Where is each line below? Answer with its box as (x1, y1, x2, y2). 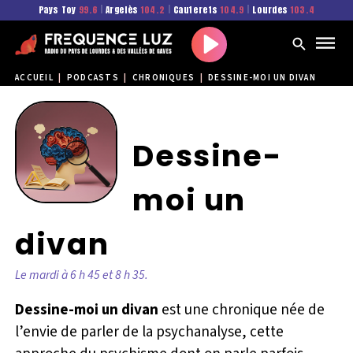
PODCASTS (66, 72, 119, 84)
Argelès (102, 2, 141, 17)
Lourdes (249, 2, 291, 17)
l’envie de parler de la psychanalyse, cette (15, 321, 284, 343)
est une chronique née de (158, 299, 325, 321)
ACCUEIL (15, 72, 54, 84)
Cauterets (170, 2, 221, 17)
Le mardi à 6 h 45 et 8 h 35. (15, 266, 149, 284)
